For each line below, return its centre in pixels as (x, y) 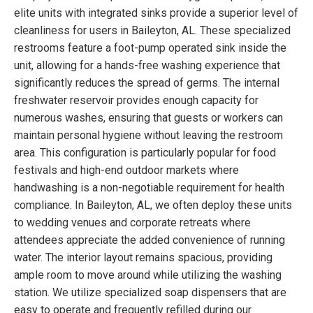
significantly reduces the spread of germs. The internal (147, 82)
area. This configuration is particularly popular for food (145, 152)
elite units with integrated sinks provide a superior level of (156, 13)
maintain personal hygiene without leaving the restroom (148, 135)
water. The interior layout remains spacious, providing (143, 257)
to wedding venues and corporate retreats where (132, 222)
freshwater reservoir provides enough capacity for (136, 100)
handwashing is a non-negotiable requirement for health (149, 187)
